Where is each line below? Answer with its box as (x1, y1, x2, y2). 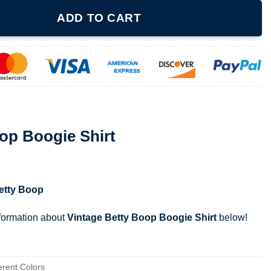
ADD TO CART (57, 11, 142, 25)
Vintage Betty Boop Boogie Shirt (67, 212, 217, 223)
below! (217, 212, 247, 223)
